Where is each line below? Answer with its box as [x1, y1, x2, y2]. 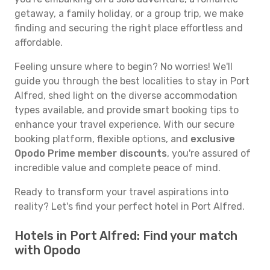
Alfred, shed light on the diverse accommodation [14, 90, 237, 101]
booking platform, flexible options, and [14, 133, 190, 145]
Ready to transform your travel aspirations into [14, 186, 228, 198]
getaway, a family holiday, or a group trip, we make [14, 8, 243, 19]
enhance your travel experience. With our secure [14, 119, 234, 130]
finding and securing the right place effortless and [14, 22, 243, 34]
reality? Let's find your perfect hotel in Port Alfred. [14, 201, 245, 212]
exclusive [190, 133, 235, 145]
